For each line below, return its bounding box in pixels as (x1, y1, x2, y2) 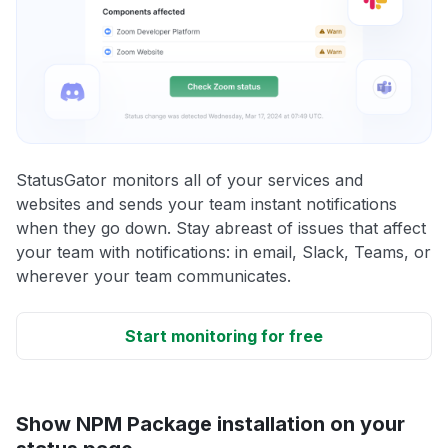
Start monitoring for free (125, 325, 323, 346)
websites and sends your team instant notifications (16, 193, 397, 214)
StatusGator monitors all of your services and (16, 169, 363, 190)
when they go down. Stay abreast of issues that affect (16, 217, 426, 238)
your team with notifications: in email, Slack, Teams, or (16, 241, 431, 262)
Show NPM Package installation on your (16, 411, 405, 436)
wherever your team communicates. (16, 265, 291, 286)
